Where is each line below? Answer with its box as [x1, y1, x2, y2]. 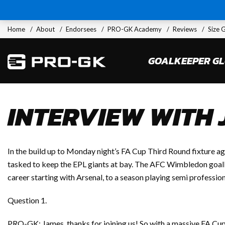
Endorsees [66, 25, 96, 33]
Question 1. [8, 195, 47, 205]
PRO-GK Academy [107, 25, 162, 33]
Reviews [173, 25, 197, 33]
